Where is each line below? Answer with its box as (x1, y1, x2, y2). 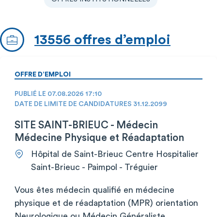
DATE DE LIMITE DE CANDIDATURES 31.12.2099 (15, 100, 167, 108)
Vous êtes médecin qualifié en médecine (15, 185, 174, 194)
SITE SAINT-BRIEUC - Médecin (15, 120, 158, 130)
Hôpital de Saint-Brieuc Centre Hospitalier (31, 149, 199, 158)
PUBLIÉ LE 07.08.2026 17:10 (15, 90, 102, 97)
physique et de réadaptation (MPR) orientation (15, 198, 198, 207)
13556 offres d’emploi (34, 32, 170, 46)
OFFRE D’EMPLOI (15, 71, 71, 78)
